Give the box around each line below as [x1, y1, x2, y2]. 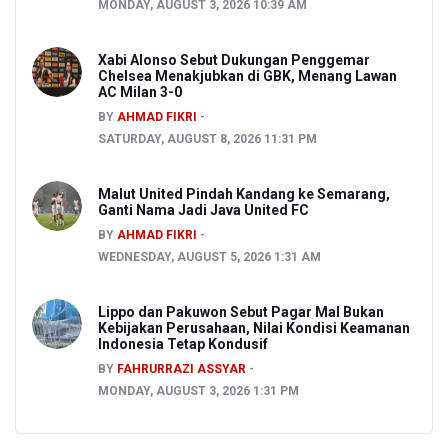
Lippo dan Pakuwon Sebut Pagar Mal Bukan [98, 303, 384, 320]
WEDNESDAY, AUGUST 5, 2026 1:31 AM [98, 249, 321, 264]
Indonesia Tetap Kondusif [98, 335, 268, 352]
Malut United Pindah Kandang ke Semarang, [98, 185, 390, 202]
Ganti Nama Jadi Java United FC [98, 201, 309, 218]
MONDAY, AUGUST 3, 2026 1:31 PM [98, 383, 299, 398]
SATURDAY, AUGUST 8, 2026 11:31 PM [98, 131, 317, 146]
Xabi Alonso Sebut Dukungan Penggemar [98, 51, 370, 68]
